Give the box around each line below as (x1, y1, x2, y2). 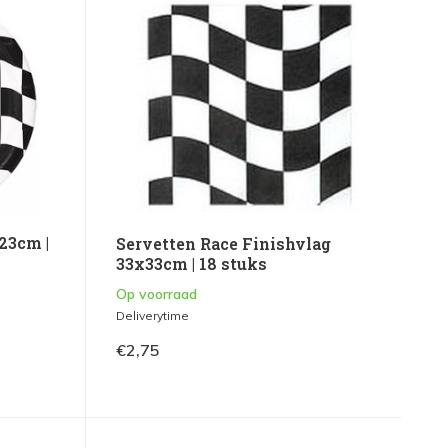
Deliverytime (115, 308, 189, 324)
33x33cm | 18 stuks (115, 253, 267, 275)
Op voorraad (115, 285, 197, 304)
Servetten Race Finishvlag (115, 233, 331, 255)
